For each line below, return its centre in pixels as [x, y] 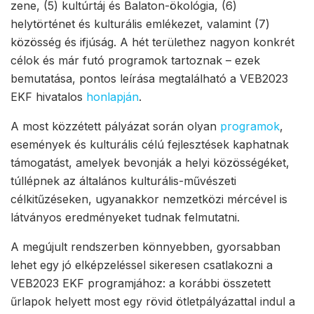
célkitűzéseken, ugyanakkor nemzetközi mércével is [149, 199]
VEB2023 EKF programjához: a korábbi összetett [141, 284]
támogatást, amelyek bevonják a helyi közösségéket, [150, 163]
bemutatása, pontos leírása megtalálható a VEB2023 [149, 79]
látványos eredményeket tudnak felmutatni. [125, 218]
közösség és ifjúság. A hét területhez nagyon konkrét [152, 42]
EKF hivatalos [48, 97]
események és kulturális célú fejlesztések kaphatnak [150, 145]
